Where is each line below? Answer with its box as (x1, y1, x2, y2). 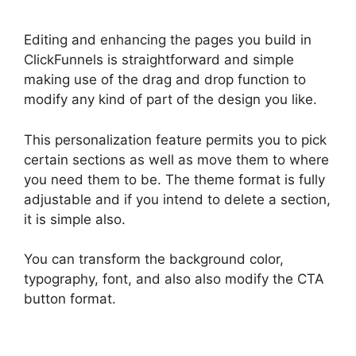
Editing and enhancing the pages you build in (24, 32, 311, 48)
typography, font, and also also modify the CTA (24, 271, 324, 288)
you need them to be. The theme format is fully (24, 171, 325, 188)
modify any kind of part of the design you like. (24, 91, 317, 108)
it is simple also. (24, 211, 126, 227)
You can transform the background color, (24, 251, 284, 268)
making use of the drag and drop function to (24, 72, 306, 88)
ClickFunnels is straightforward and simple (24, 52, 294, 68)
